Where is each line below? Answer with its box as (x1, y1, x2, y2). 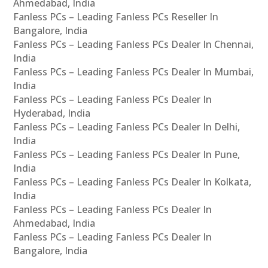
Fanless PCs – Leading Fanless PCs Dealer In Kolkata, (13, 175, 252, 188)
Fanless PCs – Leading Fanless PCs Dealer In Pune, (13, 147, 240, 161)
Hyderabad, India (13, 106, 91, 120)
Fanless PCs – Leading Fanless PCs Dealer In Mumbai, (13, 65, 254, 78)
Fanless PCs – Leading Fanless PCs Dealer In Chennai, (13, 37, 254, 51)
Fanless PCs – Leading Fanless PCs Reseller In (13, 10, 219, 23)
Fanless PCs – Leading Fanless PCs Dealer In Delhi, (13, 120, 240, 133)
